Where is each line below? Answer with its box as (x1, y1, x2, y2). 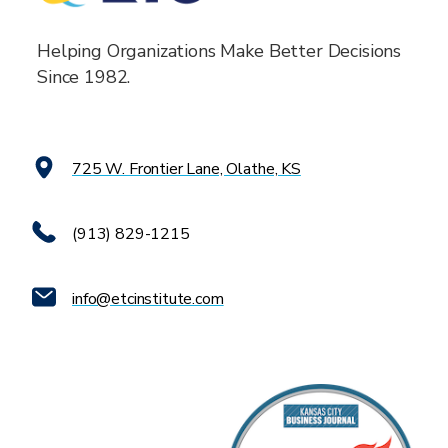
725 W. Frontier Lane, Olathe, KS (72, 157, 301, 180)
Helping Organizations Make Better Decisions (37, 39, 402, 64)
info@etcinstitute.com (72, 287, 224, 310)
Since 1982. (37, 65, 131, 90)
